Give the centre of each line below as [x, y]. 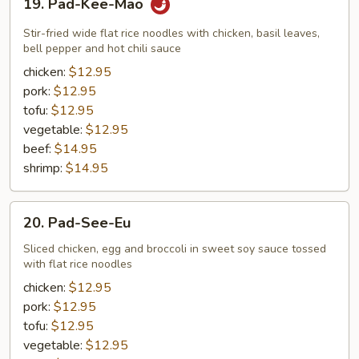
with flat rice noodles [78, 264]
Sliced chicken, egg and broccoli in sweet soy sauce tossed [175, 249]
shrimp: [44, 168]
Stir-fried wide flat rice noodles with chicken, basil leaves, [171, 33]
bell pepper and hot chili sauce [102, 48]
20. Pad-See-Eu [77, 223]
